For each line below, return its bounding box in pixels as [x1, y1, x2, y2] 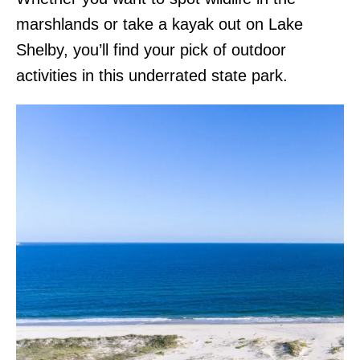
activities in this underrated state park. [16, 66, 288, 84]
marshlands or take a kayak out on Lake [16, 14, 303, 33]
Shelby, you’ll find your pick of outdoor [16, 40, 286, 59]
